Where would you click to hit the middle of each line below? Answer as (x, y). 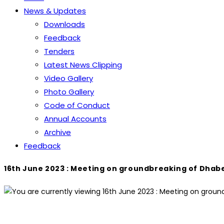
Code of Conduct (77, 105)
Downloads (64, 24)
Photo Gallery (69, 92)
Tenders (59, 51)
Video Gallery (68, 78)
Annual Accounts (75, 119)
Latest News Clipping (83, 65)
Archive (57, 132)
